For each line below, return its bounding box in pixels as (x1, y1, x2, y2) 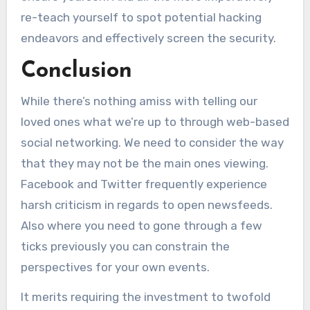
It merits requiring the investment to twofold (20, 289, 271, 304)
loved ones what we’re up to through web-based (20, 114, 289, 129)
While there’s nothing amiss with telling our (20, 93, 257, 108)
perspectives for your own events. (20, 259, 210, 274)
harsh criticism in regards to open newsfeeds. (20, 197, 273, 212)
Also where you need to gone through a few (20, 218, 262, 232)
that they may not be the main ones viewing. (20, 156, 268, 170)
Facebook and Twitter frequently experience (20, 176, 267, 191)
